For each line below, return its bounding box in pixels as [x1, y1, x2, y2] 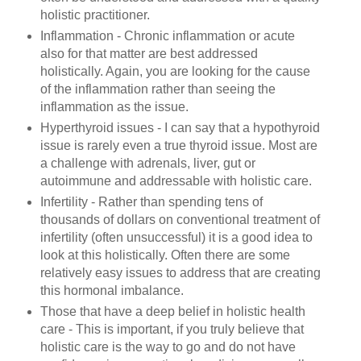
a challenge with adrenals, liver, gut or [39, 156, 255, 170]
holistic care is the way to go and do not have [39, 339, 296, 354]
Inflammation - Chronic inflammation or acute [39, 28, 295, 43]
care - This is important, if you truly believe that [39, 322, 304, 336]
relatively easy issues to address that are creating [39, 265, 321, 280]
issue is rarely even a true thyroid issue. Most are [39, 138, 317, 152]
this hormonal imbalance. [39, 283, 184, 297]
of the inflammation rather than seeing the [39, 81, 276, 96]
